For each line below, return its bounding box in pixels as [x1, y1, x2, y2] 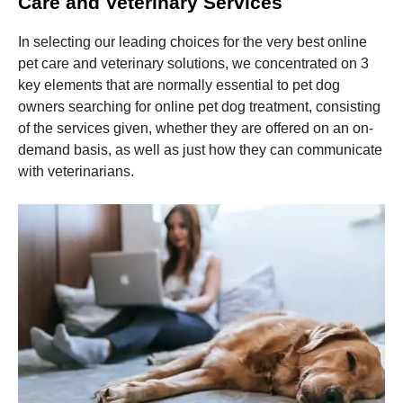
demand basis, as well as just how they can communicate [18, 141, 382, 157]
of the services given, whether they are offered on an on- [18, 120, 373, 136]
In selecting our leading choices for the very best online [18, 33, 367, 49]
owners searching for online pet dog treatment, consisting [18, 98, 381, 114]
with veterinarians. [18, 163, 134, 179]
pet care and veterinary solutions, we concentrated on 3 [18, 55, 369, 71]
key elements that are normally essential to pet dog [18, 76, 340, 93]
